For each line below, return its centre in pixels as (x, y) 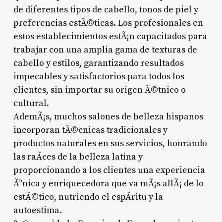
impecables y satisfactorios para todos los (99, 76)
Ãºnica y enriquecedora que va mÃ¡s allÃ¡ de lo (108, 183)
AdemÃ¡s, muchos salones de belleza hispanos (108, 116)
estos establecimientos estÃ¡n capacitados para (110, 36)
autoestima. (37, 210)
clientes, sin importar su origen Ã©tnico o (99, 90)
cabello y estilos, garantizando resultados (98, 63)
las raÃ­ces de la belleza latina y (78, 157)
